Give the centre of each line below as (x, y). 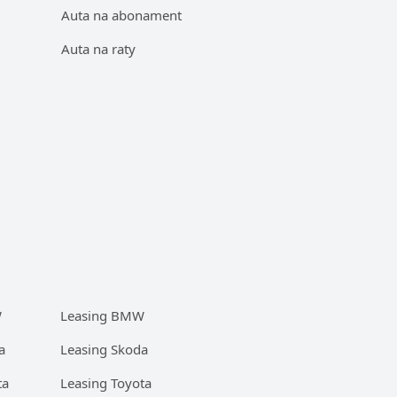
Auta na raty (99, 49)
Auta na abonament (122, 15)
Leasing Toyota (106, 383)
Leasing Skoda (104, 349)
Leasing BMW (102, 315)
